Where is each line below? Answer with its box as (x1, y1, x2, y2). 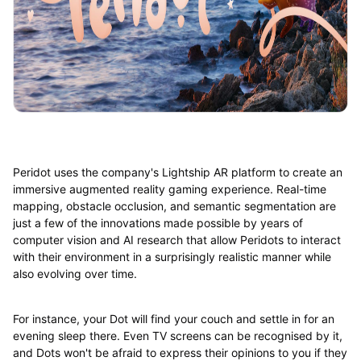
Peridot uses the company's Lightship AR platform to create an (12, 164, 342, 179)
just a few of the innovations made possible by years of (12, 215, 303, 230)
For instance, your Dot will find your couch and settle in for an (12, 311, 334, 326)
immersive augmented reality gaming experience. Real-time (12, 181, 326, 196)
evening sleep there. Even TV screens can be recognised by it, (12, 328, 342, 342)
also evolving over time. (12, 266, 137, 280)
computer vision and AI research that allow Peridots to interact (12, 232, 341, 247)
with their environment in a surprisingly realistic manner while (12, 249, 331, 263)
